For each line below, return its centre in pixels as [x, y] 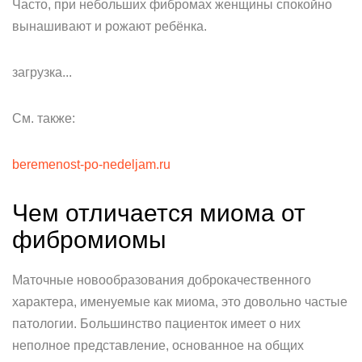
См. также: [44, 118]
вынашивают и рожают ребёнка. [109, 26]
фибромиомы [89, 240]
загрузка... [42, 72]
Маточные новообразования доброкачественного [162, 280]
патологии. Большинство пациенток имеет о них [156, 324]
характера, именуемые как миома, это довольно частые [180, 302]
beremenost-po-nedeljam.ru [91, 164]
